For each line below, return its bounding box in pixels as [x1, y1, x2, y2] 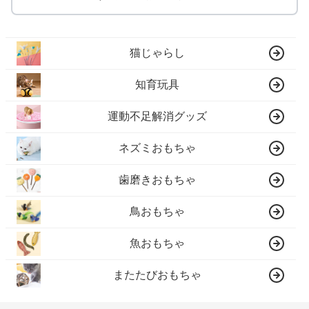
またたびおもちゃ [113, 269, 202, 281]
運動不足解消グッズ [108, 110, 208, 123]
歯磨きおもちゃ [119, 174, 197, 186]
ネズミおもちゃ [119, 142, 197, 154]
